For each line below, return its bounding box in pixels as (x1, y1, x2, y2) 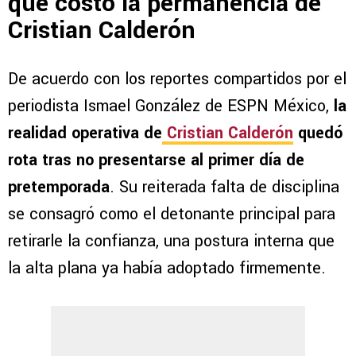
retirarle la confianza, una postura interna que (8, 229, 335, 253)
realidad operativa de (8, 121, 162, 145)
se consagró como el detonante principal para (8, 202, 335, 226)
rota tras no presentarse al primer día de (8, 148, 304, 172)
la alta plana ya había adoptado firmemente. (8, 256, 326, 280)
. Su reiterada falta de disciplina (110, 175, 339, 199)
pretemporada (8, 175, 110, 199)
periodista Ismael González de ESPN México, (8, 94, 334, 118)
